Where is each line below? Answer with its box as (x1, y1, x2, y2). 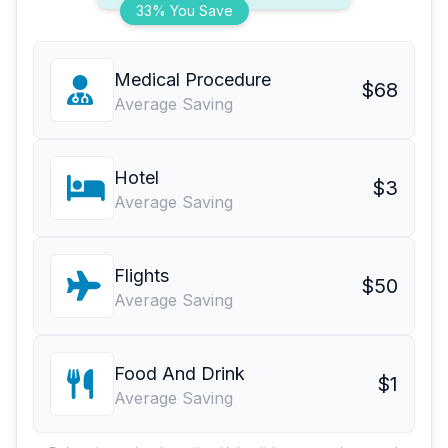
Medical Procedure (114, 69, 271, 91)
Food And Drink (114, 363, 245, 385)
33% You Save (136, 2, 233, 20)
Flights (114, 265, 169, 287)
